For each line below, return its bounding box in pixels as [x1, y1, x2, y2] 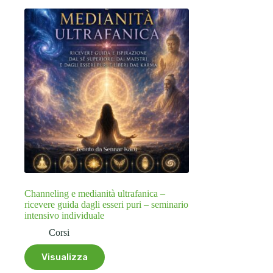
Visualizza [41, 251, 88, 263]
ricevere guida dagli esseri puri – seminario [24, 199, 188, 210]
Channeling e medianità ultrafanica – [24, 188, 165, 199]
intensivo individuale [24, 210, 104, 221]
